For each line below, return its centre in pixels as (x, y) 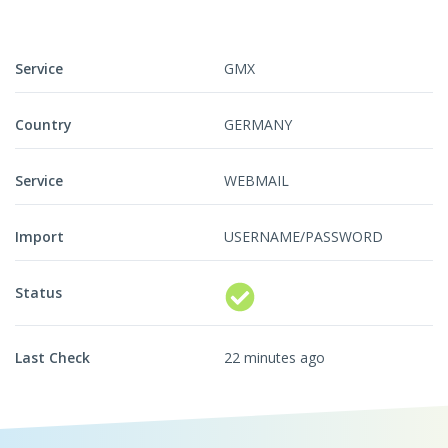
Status (38, 293)
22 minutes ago (274, 358)
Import (39, 237)
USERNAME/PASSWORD (303, 237)
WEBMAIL (256, 181)
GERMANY (258, 125)
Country (43, 125)
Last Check (52, 358)
